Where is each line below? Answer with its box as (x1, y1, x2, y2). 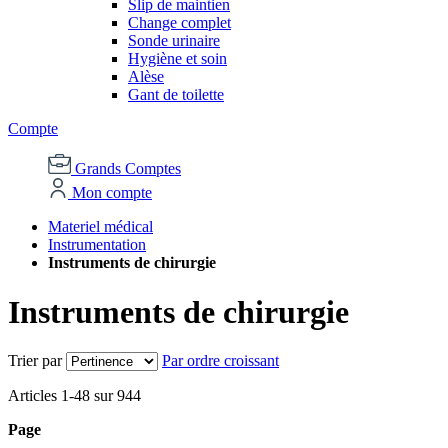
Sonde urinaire (128, 32, 220, 50)
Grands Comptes (75, 160, 181, 178)
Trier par (8, 351, 62, 369)
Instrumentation (48, 236, 146, 254)
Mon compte (72, 184, 152, 202)
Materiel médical (48, 218, 153, 236)
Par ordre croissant (162, 351, 279, 369)
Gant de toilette (128, 86, 224, 104)
